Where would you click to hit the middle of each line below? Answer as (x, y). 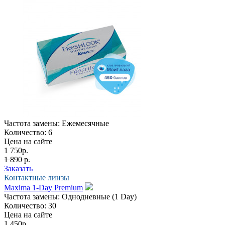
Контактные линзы (37, 177)
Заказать (18, 168)
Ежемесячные (85, 123)
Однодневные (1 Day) (99, 196)
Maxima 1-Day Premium (43, 187)
